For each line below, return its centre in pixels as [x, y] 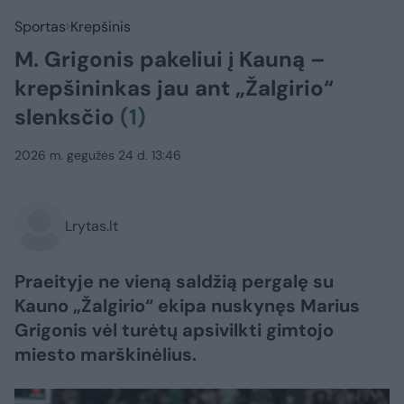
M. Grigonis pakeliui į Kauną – [170, 59]
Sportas [40, 27]
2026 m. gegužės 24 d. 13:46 [98, 155]
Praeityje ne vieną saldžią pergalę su [174, 281]
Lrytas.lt [92, 226]
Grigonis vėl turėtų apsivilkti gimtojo [174, 330]
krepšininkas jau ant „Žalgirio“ [174, 88]
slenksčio [67, 117]
